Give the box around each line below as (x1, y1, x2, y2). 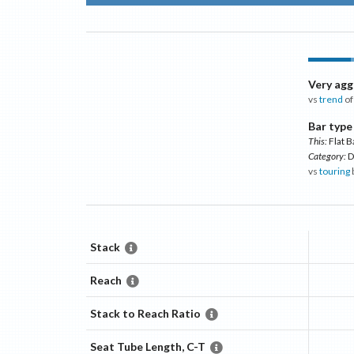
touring (319, 165, 351, 178)
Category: (308, 150, 347, 163)
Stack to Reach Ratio (89, 307, 201, 321)
